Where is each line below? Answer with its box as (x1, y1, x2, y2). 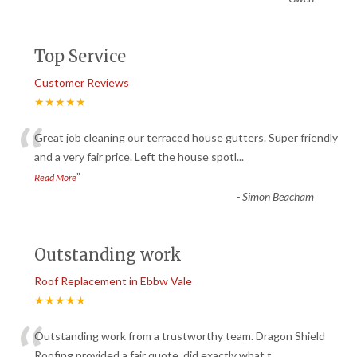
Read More (34, 171, 76, 183)
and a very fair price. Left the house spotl (34, 149, 237, 163)
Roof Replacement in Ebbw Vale (34, 273, 192, 288)
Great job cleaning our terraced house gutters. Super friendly (34, 130, 338, 144)
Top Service (34, 45, 126, 66)
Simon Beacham (242, 189, 314, 203)
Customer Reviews (34, 75, 129, 89)
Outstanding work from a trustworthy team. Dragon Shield (34, 328, 325, 343)
